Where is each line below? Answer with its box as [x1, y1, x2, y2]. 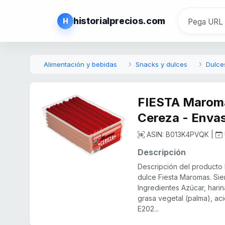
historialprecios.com [73, 16, 165, 27]
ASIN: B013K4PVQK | [145, 131, 216, 139]
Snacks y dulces [136, 60, 187, 69]
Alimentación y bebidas [44, 60, 117, 69]
